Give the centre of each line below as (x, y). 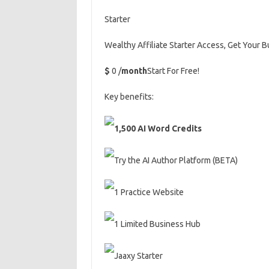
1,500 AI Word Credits (158, 128)
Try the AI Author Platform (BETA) (176, 160)
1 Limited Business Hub (157, 224)
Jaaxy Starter (138, 256)
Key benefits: (129, 97)
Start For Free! (173, 71)
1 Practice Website (149, 192)
